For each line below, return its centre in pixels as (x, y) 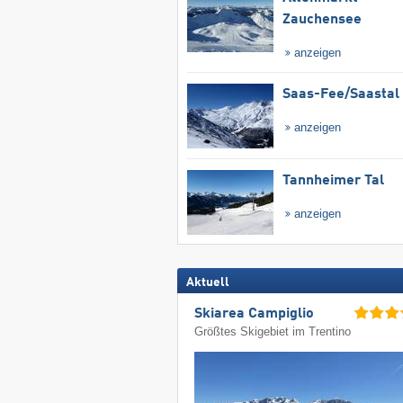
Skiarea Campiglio (255, 314)
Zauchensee (322, 20)
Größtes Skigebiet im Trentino (273, 332)
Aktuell (207, 282)
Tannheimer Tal (333, 180)
